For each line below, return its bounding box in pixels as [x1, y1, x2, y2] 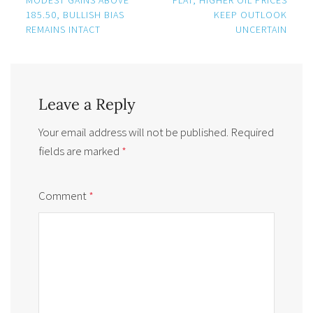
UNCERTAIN [235, 22, 287, 36]
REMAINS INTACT [26, 22, 101, 36]
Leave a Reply [38, 94, 136, 115]
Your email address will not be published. [38, 124, 228, 140]
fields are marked [38, 143, 122, 159]
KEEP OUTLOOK [214, 8, 287, 21]
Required [231, 124, 274, 140]
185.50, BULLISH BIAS [26, 8, 124, 21]
